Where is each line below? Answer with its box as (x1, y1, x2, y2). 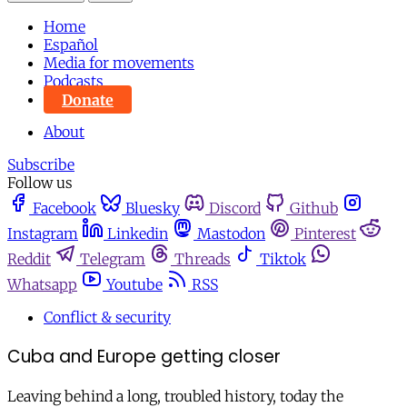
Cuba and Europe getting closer (7, 344, 281, 370)
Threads (174, 250, 231, 269)
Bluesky (125, 199, 180, 218)
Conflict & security (44, 308, 171, 327)
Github (290, 199, 338, 218)
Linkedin (107, 224, 168, 243)
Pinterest (294, 224, 356, 243)
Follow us (7, 174, 73, 193)
